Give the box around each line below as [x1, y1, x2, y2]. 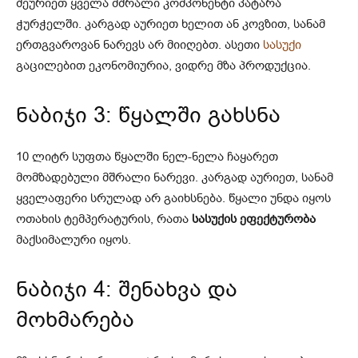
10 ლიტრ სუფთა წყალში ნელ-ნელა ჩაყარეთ [16, 148, 278, 165]
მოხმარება [16, 304, 134, 334]
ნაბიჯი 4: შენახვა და [16, 274, 237, 304]
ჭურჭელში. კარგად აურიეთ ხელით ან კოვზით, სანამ [16, 15, 325, 32]
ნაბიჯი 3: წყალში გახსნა [16, 100, 280, 129]
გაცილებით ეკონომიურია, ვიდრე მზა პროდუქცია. [16, 57, 311, 74]
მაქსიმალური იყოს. [16, 231, 131, 248]
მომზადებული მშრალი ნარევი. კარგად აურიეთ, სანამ [16, 169, 333, 185]
